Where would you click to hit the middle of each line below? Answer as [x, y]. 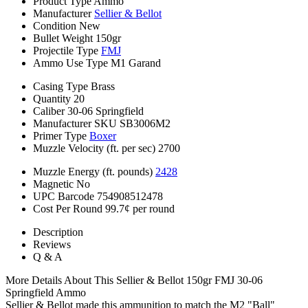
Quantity [52, 98]
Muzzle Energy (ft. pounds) [93, 171]
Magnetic [53, 184]
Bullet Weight [63, 38]
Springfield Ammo [46, 292]
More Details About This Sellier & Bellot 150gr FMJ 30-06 [134, 280]
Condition [55, 25]
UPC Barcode [64, 196]
